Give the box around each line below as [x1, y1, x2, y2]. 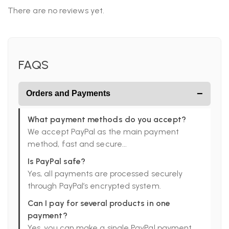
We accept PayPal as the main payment [28, 126, 179, 136]
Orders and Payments [26, 89, 110, 98]
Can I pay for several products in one [28, 198, 170, 208]
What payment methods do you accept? [28, 114, 186, 124]
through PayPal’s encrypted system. [28, 180, 161, 191]
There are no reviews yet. [8, 5, 104, 15]
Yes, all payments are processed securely [28, 168, 183, 178]
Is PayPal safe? [28, 156, 86, 166]
